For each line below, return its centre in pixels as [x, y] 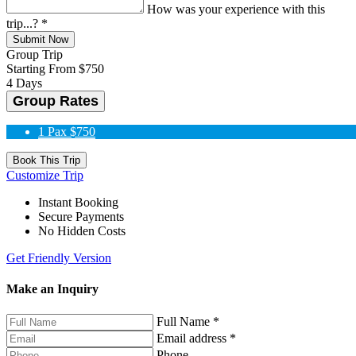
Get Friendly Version [59, 258]
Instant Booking [78, 203]
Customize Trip [45, 176]
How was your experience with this [236, 10]
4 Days [24, 83]
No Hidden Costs [82, 231]
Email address [193, 338]
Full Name [185, 321]
